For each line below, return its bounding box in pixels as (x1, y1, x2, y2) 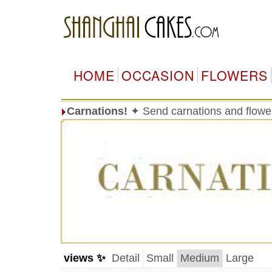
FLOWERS (200, 66, 268, 84)
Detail (111, 252, 140, 264)
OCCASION (121, 66, 194, 84)
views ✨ (63, 252, 106, 264)
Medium (180, 252, 219, 264)
